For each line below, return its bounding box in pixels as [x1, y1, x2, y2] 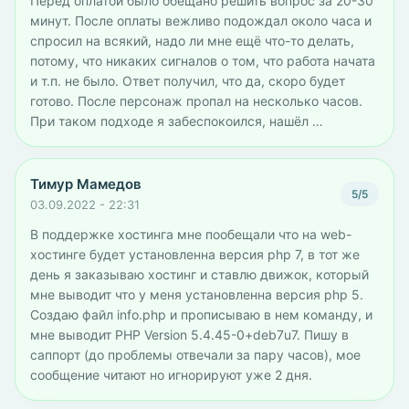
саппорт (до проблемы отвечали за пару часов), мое [30, 347, 361, 362]
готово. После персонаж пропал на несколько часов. [30, 93, 362, 109]
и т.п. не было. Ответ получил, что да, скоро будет [30, 73, 345, 89]
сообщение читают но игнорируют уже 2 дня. [30, 367, 312, 383]
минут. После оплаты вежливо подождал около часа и [30, 13, 372, 28]
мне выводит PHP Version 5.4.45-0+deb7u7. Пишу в [30, 327, 349, 342]
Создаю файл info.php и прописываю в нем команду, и [30, 307, 372, 322]
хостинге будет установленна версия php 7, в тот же [30, 246, 360, 262]
